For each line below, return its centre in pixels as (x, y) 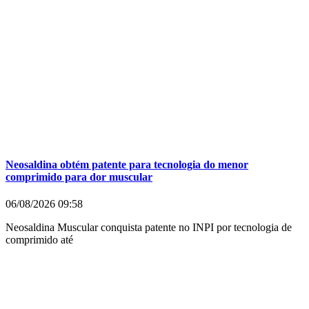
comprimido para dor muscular (79, 177)
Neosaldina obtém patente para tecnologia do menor (127, 165)
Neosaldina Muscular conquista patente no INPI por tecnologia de (149, 228)
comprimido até (39, 240)
